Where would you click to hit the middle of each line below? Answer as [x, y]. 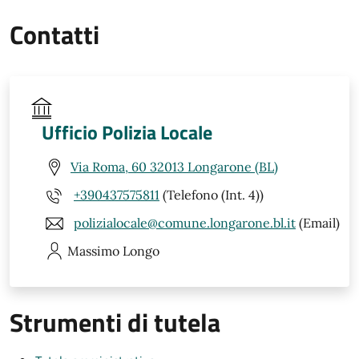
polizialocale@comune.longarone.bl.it [185, 223]
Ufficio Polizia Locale [127, 132]
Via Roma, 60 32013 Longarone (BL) [174, 167]
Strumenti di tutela [115, 322]
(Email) [318, 223]
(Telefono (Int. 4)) [212, 195]
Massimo [93, 250]
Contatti [54, 34]
